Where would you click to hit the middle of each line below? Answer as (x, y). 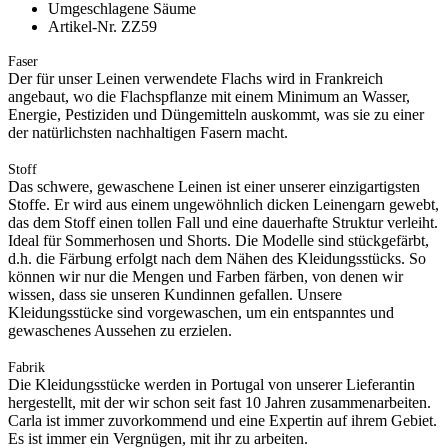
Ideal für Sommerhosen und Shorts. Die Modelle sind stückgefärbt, (218, 240)
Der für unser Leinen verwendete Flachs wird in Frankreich (195, 78)
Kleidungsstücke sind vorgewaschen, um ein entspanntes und (201, 312)
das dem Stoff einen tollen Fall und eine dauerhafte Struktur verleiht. (223, 222)
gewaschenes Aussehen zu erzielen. (120, 330)
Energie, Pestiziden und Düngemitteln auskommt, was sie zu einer (216, 114)
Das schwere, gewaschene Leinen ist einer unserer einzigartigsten (214, 186)
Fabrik (26, 367)
